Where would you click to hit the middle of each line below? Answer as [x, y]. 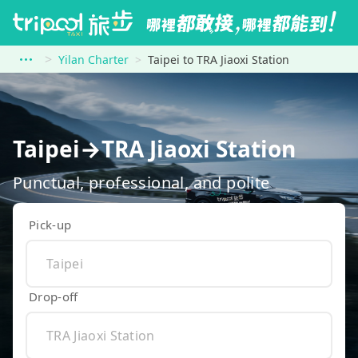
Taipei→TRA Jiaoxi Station [154, 149]
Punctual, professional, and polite [141, 182]
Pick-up [50, 224]
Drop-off [54, 296]
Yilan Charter [93, 60]
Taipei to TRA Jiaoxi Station [219, 60]
